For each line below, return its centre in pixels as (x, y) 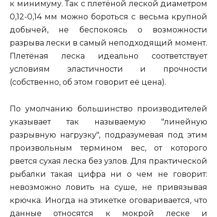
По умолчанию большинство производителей (108, 108)
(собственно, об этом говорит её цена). (88, 82)
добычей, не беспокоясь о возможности (108, 30)
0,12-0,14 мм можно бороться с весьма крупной (108, 17)
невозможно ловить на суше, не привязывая (108, 187)
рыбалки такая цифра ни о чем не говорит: (108, 174)
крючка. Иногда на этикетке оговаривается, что (108, 200)
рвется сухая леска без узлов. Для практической (108, 161)
